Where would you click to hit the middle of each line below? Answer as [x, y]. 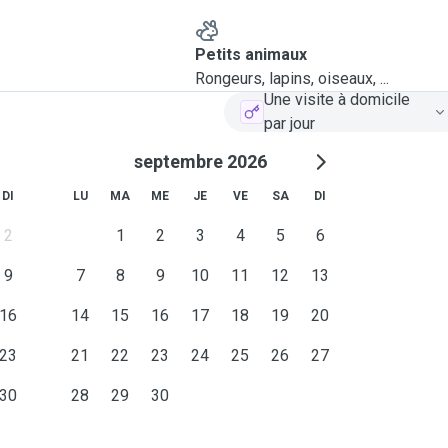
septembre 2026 [200, 161]
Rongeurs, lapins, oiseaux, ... [291, 78]
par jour [289, 123]
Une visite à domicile [337, 99]
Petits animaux [250, 54]
